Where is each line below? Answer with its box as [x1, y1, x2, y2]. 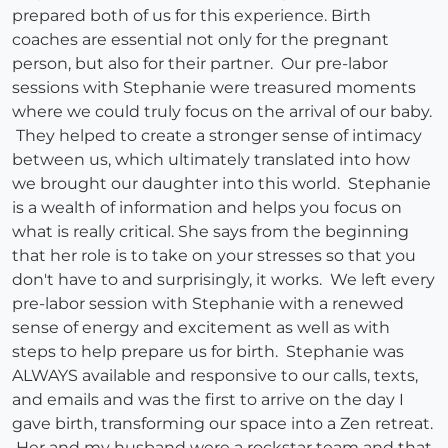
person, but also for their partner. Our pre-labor [12, 54, 388, 74]
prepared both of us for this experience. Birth [12, 6, 371, 26]
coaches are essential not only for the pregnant [12, 30, 389, 50]
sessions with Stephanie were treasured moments [12, 78, 416, 98]
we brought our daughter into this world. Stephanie [12, 174, 431, 194]
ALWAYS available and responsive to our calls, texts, [12, 366, 418, 386]
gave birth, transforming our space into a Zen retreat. [12, 414, 433, 434]
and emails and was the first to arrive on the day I [12, 390, 404, 410]
